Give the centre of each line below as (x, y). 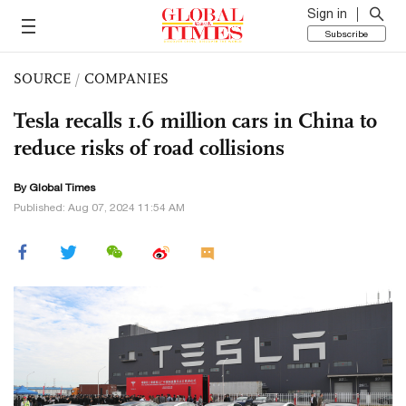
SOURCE (42, 78)
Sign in (327, 14)
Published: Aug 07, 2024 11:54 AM (99, 208)
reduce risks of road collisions (149, 148)
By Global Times (54, 188)
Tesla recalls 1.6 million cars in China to (195, 121)
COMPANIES (126, 78)
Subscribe (347, 34)
